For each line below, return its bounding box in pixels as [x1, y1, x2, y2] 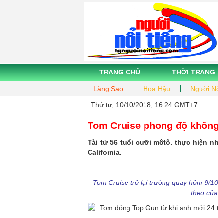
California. [88, 148, 122, 156]
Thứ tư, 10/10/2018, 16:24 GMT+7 [91, 101, 198, 109]
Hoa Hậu [143, 85, 170, 92]
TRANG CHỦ [99, 68, 140, 76]
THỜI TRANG [172, 68, 215, 76]
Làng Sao [93, 85, 123, 92]
